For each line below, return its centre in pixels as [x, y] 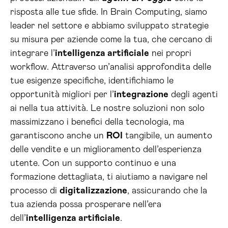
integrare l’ [33, 53]
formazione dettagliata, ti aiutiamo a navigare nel [109, 177]
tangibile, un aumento [167, 136]
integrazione [141, 95]
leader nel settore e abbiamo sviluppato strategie [109, 26]
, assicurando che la [167, 191]
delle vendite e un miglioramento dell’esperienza [106, 150]
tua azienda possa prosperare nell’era [86, 205]
